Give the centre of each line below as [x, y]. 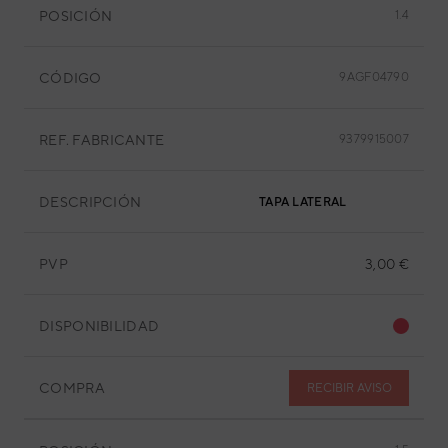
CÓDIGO [70, 77]
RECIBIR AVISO [349, 387]
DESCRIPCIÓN [90, 201]
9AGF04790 [374, 77]
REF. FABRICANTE [102, 139]
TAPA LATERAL [303, 202]
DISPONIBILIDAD [99, 325]
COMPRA [72, 387]
